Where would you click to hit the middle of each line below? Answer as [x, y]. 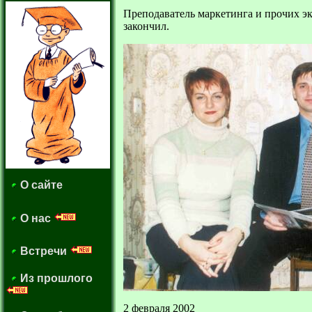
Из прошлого [55, 278]
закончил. [146, 26]
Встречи [44, 251]
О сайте [40, 185]
